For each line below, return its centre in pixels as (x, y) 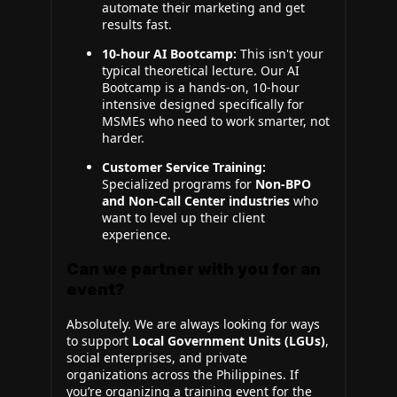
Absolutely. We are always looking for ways (193, 324)
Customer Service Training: (184, 167)
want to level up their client (183, 218)
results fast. (137, 24)
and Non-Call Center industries (196, 201)
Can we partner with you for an (194, 269)
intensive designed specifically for (203, 104)
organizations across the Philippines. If (183, 374)
